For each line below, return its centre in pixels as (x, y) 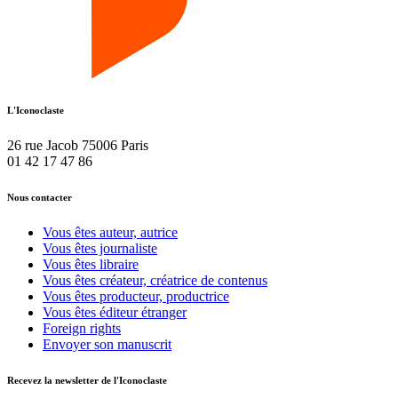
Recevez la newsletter (53, 380)
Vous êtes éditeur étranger (115, 312)
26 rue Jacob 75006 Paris (78, 145)
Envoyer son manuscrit (107, 344)
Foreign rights (82, 328)
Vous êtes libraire (91, 264)
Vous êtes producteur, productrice (136, 296)
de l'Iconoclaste (134, 380)
